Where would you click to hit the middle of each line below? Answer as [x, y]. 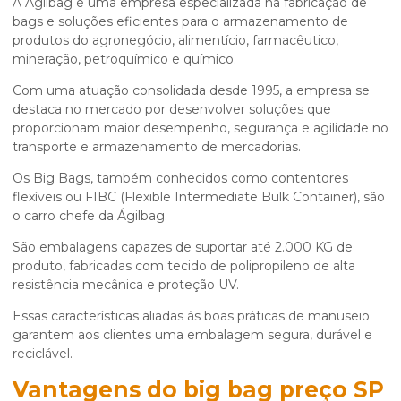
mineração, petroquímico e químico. [124, 60]
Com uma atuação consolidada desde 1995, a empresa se [191, 91]
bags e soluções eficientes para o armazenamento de [180, 22]
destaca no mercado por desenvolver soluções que [172, 110]
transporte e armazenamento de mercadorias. [157, 147]
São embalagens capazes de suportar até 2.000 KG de [183, 247]
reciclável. [43, 354]
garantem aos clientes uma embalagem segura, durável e [192, 335]
